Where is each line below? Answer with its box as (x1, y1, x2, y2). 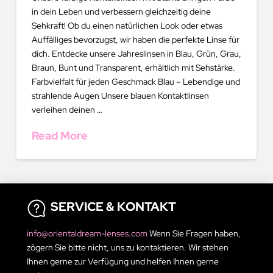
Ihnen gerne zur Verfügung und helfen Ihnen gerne (27, 255, 219, 267)
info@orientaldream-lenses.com (27, 227, 150, 239)
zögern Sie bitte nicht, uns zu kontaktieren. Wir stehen (27, 241, 229, 253)
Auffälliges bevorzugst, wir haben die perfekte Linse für (31, 34, 239, 45)
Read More (31, 128, 88, 143)
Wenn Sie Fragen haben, (149, 227, 241, 239)
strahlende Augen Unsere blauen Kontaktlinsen (31, 90, 209, 101)
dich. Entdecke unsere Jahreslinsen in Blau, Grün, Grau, (31, 48, 241, 59)
